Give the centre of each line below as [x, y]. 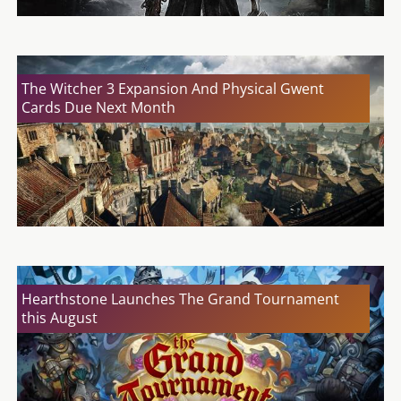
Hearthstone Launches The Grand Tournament [180, 299]
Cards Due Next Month [98, 108]
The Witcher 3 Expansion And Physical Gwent [173, 89]
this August [60, 318]
